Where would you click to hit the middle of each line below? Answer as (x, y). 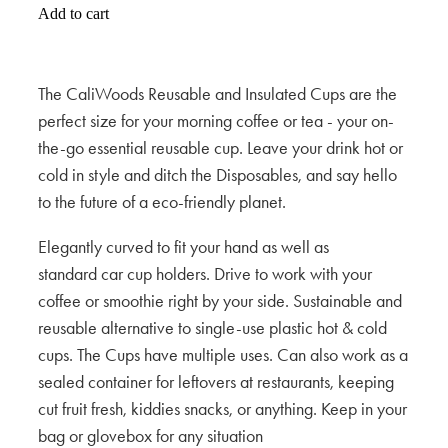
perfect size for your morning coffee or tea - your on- (216, 121)
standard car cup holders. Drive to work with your (205, 274)
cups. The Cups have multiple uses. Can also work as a (223, 355)
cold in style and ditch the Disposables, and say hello (217, 175)
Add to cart (73, 14)
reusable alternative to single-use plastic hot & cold (212, 328)
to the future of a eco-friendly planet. (164, 202)
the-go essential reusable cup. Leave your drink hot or (220, 148)
